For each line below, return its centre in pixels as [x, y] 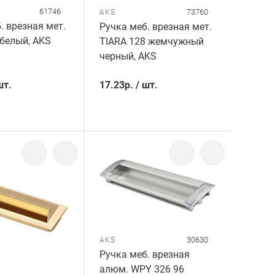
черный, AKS [128, 56]
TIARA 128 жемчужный [152, 41]
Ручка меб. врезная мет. [156, 26]
